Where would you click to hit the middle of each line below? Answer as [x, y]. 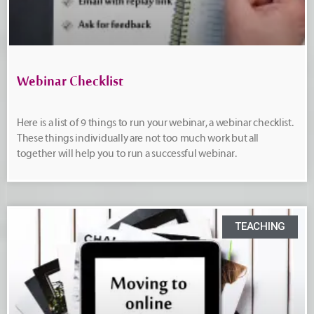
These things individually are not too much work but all [138, 139]
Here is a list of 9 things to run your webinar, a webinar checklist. [155, 123]
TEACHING [260, 227]
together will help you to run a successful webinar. [127, 154]
